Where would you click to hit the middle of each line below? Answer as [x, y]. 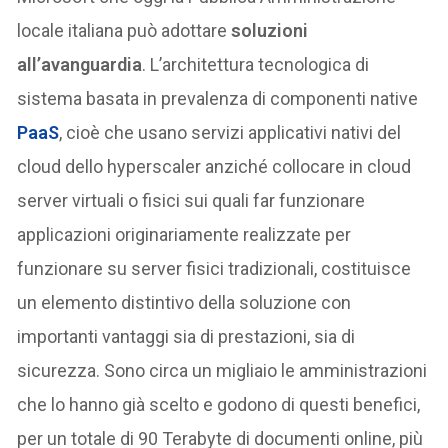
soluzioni [270, 30]
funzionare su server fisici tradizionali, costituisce [214, 268]
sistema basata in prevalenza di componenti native [218, 98]
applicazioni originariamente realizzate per [184, 234]
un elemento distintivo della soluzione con [184, 302]
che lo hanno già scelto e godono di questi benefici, [219, 404]
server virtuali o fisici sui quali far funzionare [191, 200]
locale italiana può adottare [124, 30]
